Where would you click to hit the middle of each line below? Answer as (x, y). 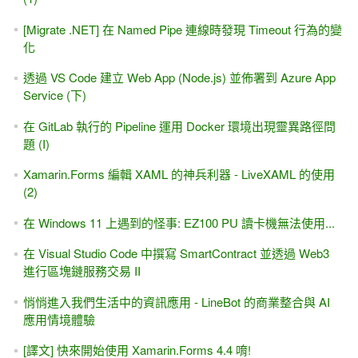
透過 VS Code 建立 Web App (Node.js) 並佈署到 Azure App (179, 78)
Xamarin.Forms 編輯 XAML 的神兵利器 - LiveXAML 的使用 (179, 174)
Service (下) (54, 95)
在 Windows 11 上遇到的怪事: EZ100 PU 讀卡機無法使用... (179, 222)
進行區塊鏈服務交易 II (82, 271)
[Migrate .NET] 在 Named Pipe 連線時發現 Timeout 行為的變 (182, 29)
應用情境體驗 (59, 319)
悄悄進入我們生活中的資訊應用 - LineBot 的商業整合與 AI (176, 301)
